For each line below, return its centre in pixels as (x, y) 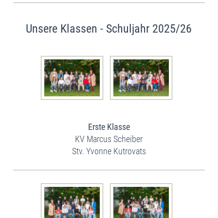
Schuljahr (129, 28)
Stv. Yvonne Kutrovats (109, 151)
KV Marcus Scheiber (109, 139)
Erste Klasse (109, 127)
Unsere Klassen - (66, 28)
